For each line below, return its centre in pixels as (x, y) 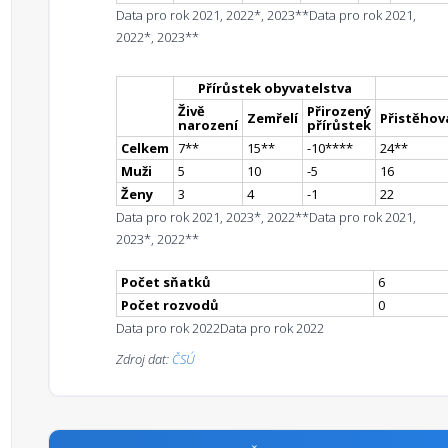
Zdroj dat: (144, 359)
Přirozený (339, 111)
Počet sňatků (166, 282)
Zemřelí (272, 118)
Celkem (145, 148)
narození (208, 125)
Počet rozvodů (170, 305)
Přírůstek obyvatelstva (274, 88)
